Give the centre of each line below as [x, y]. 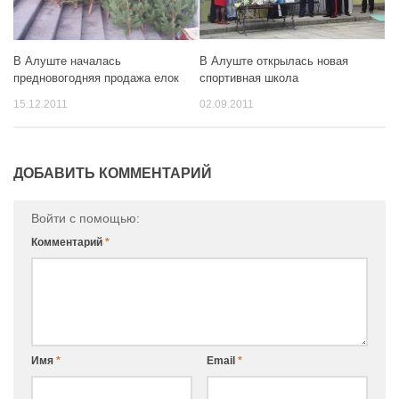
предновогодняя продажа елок [96, 77]
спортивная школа [249, 77]
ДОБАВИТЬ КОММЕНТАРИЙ [113, 173]
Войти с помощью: [87, 218]
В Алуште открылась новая [274, 61]
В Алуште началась [67, 61]
